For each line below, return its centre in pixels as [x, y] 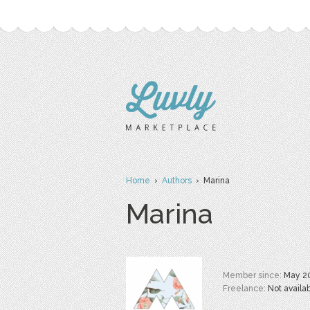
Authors [177, 181]
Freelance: [245, 289]
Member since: [253, 275]
